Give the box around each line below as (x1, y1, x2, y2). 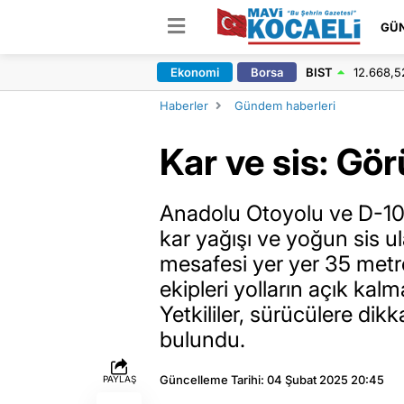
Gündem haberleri (234, 98, 335, 113)
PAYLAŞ (102, 373, 136, 384)
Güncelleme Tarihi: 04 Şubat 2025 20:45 (160, 372, 384, 387)
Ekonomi (170, 65, 219, 79)
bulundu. (160, 326, 245, 353)
